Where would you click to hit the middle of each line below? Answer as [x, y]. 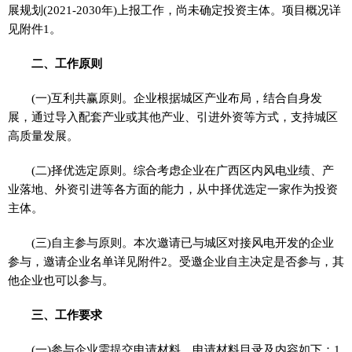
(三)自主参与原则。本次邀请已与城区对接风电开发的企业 [183, 242]
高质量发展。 [43, 136]
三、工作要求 [67, 315]
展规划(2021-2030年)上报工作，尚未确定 [115, 10]
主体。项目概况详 [294, 10]
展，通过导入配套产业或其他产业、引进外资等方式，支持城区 [173, 117]
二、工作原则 [67, 63]
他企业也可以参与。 [61, 280]
